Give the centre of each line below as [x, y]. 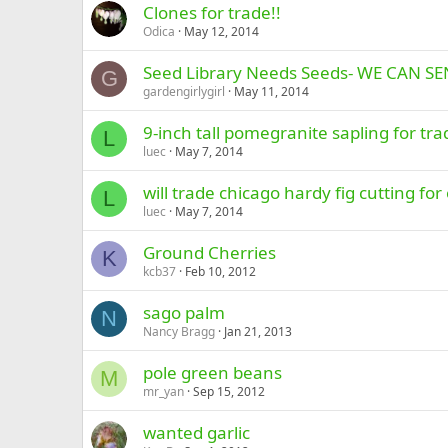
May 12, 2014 [221, 31]
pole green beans [212, 372]
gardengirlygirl [184, 91]
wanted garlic [196, 432]
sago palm [184, 312]
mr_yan [163, 391]
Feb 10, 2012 [220, 271]
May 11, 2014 [271, 91]
